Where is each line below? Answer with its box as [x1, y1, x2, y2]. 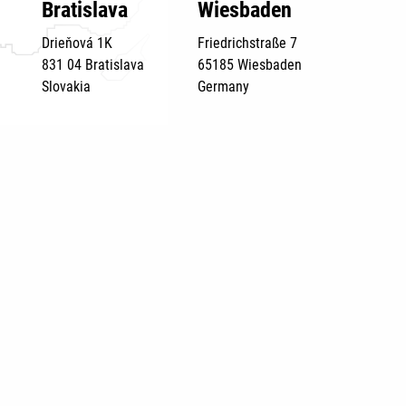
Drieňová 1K [41, 34, 112, 52]
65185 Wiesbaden [198, 56, 303, 73]
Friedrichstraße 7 [198, 34, 298, 52]
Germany [198, 78, 250, 95]
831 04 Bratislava [41, 56, 144, 73]
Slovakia [41, 78, 91, 95]
